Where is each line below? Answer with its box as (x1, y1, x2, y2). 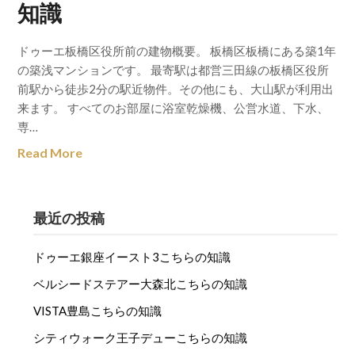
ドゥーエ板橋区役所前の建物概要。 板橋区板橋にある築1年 (17, 44, 337, 58)
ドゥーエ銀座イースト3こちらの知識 (33, 250, 231, 264)
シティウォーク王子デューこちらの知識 (33, 330, 248, 345)
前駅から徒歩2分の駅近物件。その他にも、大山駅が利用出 (17, 82, 334, 96)
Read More (17, 145, 83, 160)
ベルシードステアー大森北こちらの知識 (33, 277, 248, 291)
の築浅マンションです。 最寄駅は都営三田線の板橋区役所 (17, 63, 330, 77)
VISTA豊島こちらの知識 (33, 303, 162, 318)
